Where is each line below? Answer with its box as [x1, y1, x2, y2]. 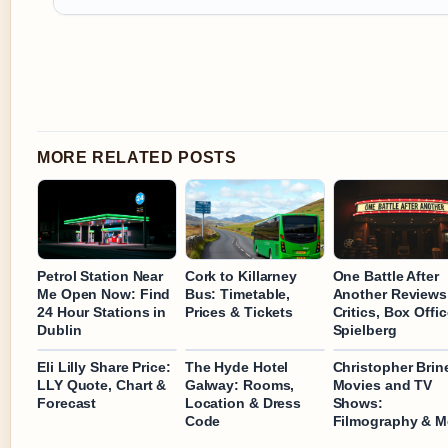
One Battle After [332, 268, 439, 285]
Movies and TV [332, 377, 433, 394]
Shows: [332, 395, 383, 412]
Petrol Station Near [37, 268, 164, 285]
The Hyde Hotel [184, 359, 289, 376]
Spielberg [332, 322, 397, 339]
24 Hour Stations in [37, 304, 167, 321]
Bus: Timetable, [184, 286, 291, 303]
